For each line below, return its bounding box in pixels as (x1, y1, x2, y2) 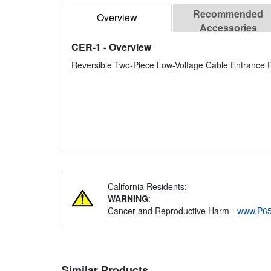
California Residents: (108, 180, 187, 193)
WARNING (108, 192, 148, 205)
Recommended (193, 7, 263, 21)
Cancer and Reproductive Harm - (108, 204, 237, 217)
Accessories (199, 21, 257, 35)
